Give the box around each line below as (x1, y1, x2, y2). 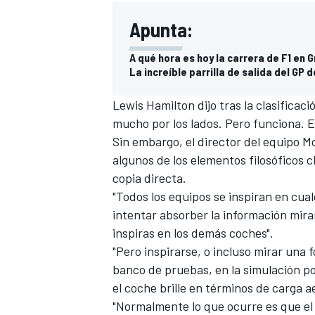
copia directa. (112, 169, 186, 186)
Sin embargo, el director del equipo (112, 133, 302, 149)
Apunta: (129, 17, 193, 41)
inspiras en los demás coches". (112, 224, 274, 240)
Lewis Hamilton (112, 96, 195, 112)
